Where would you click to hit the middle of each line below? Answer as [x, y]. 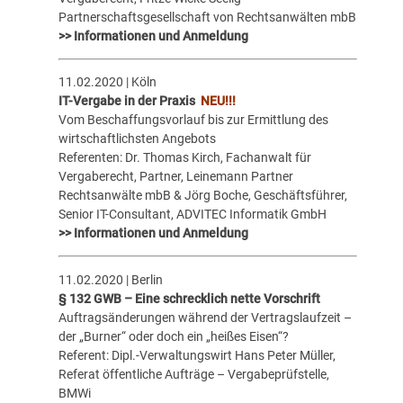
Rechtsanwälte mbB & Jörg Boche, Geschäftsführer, [202, 196]
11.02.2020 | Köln [107, 82]
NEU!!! [218, 101]
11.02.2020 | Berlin [110, 279]
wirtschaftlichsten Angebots [137, 139]
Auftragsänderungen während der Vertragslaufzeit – [205, 317]
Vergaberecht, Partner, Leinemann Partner [175, 177]
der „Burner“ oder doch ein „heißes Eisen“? [173, 336]
